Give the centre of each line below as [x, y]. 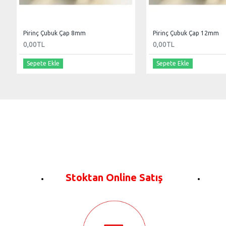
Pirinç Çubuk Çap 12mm [186, 33]
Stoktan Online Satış [115, 178]
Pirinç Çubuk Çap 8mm [54, 33]
